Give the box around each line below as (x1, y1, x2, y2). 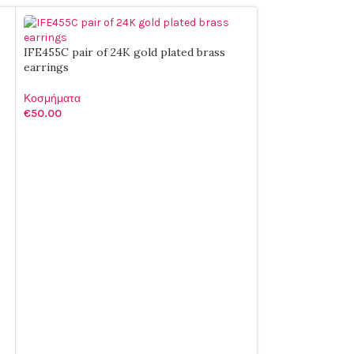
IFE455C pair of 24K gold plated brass (24, 45, 225, 59)
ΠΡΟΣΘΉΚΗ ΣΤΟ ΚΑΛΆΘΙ (33, 131, 156, 143)
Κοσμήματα (24, 92, 81, 105)
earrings (24, 60, 69, 74)
